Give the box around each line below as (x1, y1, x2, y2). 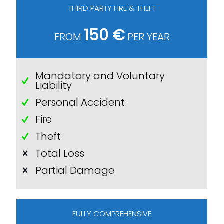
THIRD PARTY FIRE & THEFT (68, 3, 156, 13)
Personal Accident (35, 95, 125, 109)
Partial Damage (35, 163, 114, 177)
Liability (35, 78, 72, 92)
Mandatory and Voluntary (35, 69, 165, 83)
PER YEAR (124, 30, 170, 44)
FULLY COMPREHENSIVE (72, 208, 151, 219)
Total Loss (35, 146, 84, 160)
